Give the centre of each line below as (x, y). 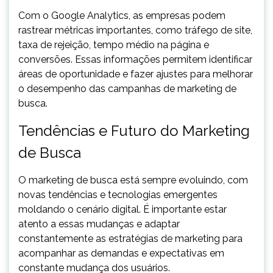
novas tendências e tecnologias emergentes (118, 195)
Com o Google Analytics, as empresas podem (122, 16)
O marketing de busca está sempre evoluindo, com (133, 180)
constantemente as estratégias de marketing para (130, 239)
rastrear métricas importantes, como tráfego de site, (135, 30)
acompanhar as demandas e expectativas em (121, 253)
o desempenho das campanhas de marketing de (127, 89)
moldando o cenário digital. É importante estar (122, 209)
